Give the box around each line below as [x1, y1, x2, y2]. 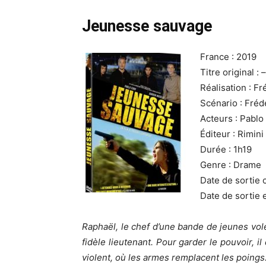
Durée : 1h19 [200, 144, 252, 155]
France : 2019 [200, 51, 256, 62]
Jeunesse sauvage [82, 17, 212, 36]
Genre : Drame [200, 159, 261, 170]
